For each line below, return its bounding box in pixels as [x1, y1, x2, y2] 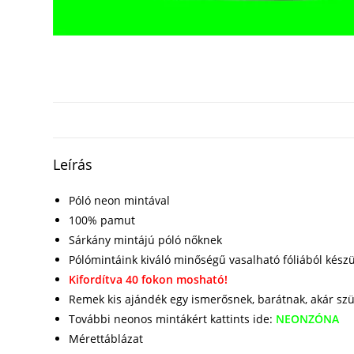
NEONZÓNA [276, 311, 340, 326]
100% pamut [69, 213, 136, 228]
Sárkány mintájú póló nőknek [69, 232, 223, 247]
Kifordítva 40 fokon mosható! [69, 272, 228, 287]
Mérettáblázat [69, 331, 144, 346]
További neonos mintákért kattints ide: [69, 311, 273, 326]
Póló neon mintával [69, 193, 171, 208]
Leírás [53, 155, 93, 174]
